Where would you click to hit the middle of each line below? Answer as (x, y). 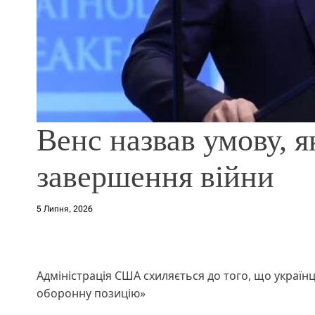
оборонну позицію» (91, 293)
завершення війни (155, 176)
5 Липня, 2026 (65, 208)
